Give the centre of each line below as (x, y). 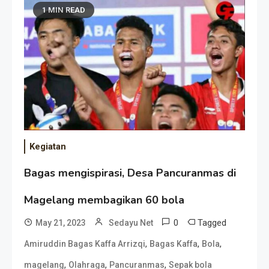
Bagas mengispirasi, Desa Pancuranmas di (130, 173)
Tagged (212, 222)
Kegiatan (48, 146)
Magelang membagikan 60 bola (104, 200)
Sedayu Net (131, 222)
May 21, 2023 (61, 222)
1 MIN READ (64, 10)
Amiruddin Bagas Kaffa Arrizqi (85, 243)
